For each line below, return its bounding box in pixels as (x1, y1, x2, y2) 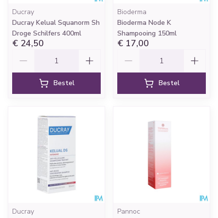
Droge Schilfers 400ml (12, 29, 81, 38)
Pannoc (117, 207, 140, 216)
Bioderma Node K (117, 18, 171, 27)
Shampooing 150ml (117, 29, 177, 38)
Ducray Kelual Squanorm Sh (12, 18, 100, 27)
